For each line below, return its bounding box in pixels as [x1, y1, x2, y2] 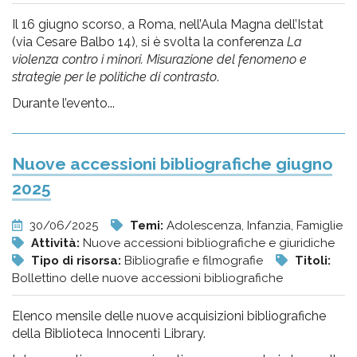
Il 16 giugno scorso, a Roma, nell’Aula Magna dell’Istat [12, 17, 324, 32]
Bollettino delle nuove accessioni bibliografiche [12, 271, 283, 285]
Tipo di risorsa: [31, 253, 124, 268]
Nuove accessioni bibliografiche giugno [12, 154, 332, 174]
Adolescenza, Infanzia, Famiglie [167, 218, 343, 233]
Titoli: [295, 253, 331, 268]
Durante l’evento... [12, 96, 115, 111]
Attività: [31, 236, 83, 250]
